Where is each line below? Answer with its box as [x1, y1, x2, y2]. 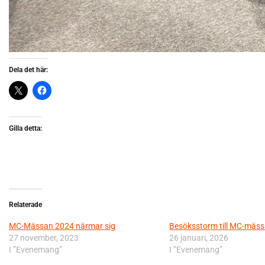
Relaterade [9, 200, 42, 209]
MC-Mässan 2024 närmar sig [9, 221, 115, 231]
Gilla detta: [9, 124, 42, 132]
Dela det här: [9, 65, 48, 74]
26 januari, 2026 [169, 232, 229, 243]
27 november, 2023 [9, 232, 79, 243]
